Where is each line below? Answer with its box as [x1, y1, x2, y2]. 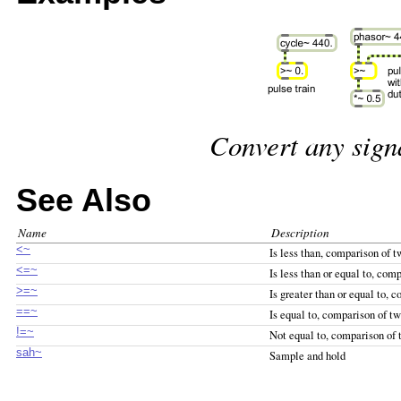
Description [271, 225, 329, 242]
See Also [16, 183, 151, 219]
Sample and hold [269, 348, 346, 364]
